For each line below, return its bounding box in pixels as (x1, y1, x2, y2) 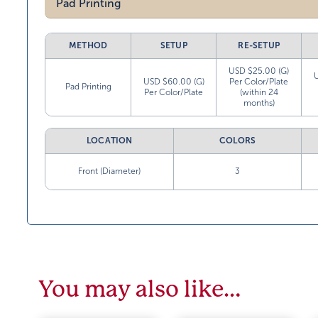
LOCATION (86, 136, 133, 146)
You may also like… (38, 276, 241, 303)
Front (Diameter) (78, 166, 141, 177)
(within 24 (239, 87, 278, 98)
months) (243, 98, 275, 109)
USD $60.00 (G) (143, 77, 204, 87)
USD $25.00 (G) (229, 66, 290, 77)
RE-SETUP (238, 40, 280, 51)
